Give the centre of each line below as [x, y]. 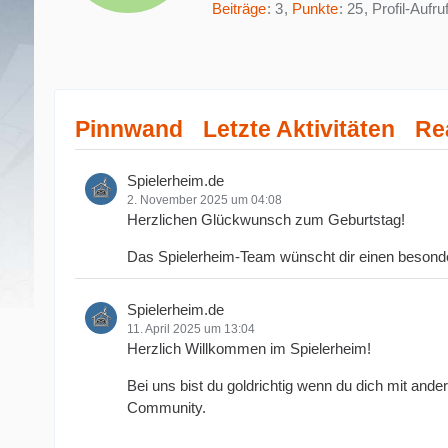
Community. [166, 407]
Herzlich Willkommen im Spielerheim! [248, 348]
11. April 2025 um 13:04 [190, 328]
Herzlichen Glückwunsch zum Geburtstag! [265, 219]
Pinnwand [128, 128]
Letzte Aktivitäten [298, 128]
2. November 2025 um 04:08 [204, 199]
